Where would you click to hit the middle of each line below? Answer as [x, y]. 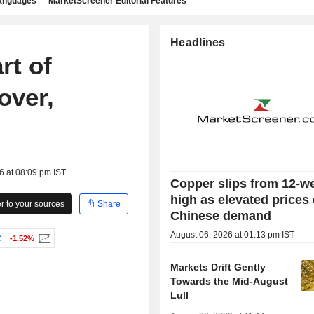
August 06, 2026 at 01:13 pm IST [233, 235]
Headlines [198, 42]
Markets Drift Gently [218, 267]
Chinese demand [221, 216]
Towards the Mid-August [230, 281]
